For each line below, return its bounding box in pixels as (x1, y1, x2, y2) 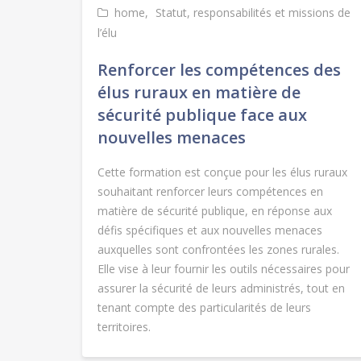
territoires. (98, 319, 151, 335)
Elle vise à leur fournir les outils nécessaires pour (98, 261, 350, 277)
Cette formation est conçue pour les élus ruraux (98, 164, 347, 180)
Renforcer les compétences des (98, 59, 341, 81)
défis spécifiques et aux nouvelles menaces (98, 222, 322, 239)
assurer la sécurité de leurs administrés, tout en (98, 280, 345, 297)
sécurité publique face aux (98, 104, 307, 127)
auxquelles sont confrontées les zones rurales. (98, 242, 339, 258)
